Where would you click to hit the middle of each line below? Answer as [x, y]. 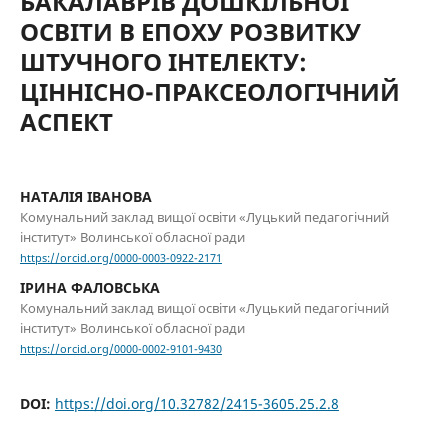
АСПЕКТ [66, 121]
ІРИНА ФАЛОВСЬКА [89, 288]
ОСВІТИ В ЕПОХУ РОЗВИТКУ [190, 31]
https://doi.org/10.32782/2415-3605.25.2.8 [196, 404]
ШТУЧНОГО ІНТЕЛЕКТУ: [163, 61]
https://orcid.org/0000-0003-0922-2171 [120, 258]
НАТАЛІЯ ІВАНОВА [85, 196]
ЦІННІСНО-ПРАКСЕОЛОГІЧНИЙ [209, 91]
